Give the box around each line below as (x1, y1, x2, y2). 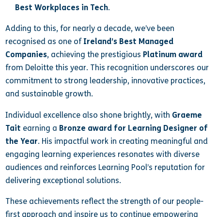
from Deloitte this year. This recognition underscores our (5, 63, 209, 73)
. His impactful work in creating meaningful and (38, 136, 208, 146)
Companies (5, 50, 47, 60)
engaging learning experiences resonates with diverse (5, 149, 200, 159)
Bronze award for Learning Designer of (59, 123, 208, 133)
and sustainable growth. (5, 89, 93, 99)
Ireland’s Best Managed (83, 37, 174, 46)
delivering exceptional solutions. (5, 175, 122, 185)
